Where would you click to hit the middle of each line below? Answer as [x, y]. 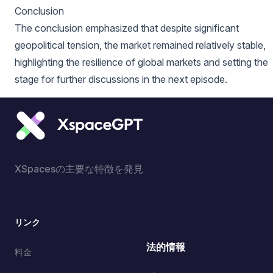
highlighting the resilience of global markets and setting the [141, 62]
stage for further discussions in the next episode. [121, 79]
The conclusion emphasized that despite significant [127, 28]
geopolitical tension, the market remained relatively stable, [140, 45]
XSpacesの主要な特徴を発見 [79, 169]
